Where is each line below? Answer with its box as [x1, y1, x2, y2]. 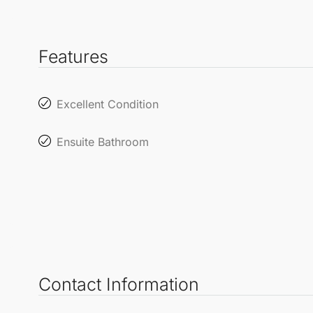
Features [38, 45, 108, 67]
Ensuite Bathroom [57, 134, 149, 149]
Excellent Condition [57, 96, 159, 111]
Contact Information [38, 273, 199, 295]
